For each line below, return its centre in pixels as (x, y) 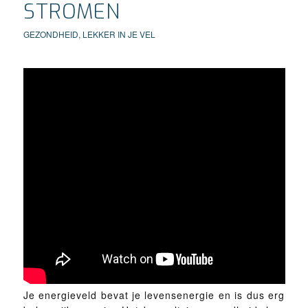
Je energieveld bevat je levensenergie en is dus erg (154, 295)
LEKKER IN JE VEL (119, 34)
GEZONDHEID (51, 34)
